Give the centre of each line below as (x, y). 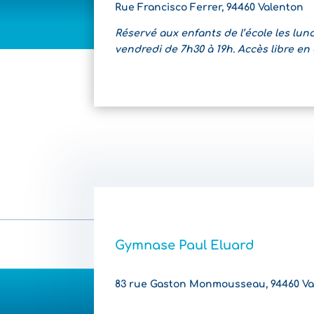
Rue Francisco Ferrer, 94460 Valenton (210, 7)
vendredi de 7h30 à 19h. (177, 49)
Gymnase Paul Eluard (185, 245)
